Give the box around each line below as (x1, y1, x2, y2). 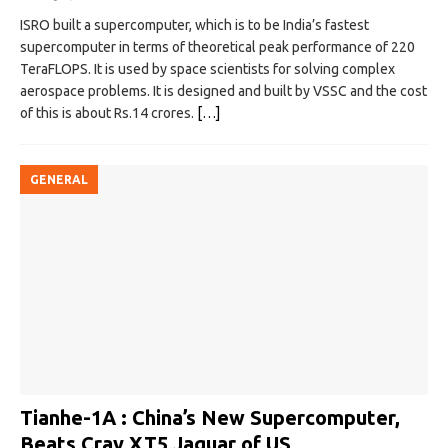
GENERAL (30, 173, 88, 187)
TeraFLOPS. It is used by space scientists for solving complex (20, 61, 395, 78)
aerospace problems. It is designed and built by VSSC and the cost (20, 83, 427, 100)
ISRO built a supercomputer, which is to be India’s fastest (20, 17, 369, 34)
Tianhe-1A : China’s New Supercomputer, (20, 405, 400, 429)
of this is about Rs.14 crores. (20, 105, 197, 122)
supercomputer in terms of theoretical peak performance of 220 (20, 39, 415, 56)
